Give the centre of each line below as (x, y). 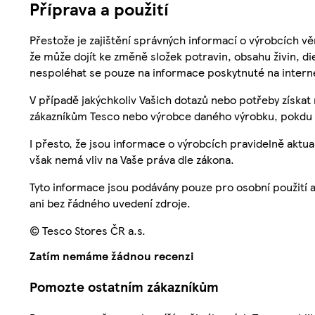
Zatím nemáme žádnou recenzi (112, 256)
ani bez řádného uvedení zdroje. (110, 203)
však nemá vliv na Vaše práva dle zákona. (132, 160)
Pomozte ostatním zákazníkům (124, 287)
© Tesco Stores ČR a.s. (88, 231)
